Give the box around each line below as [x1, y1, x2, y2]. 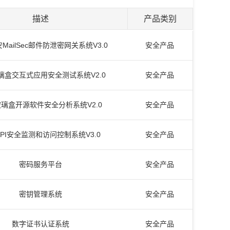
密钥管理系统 [19, 190, 62, 198]
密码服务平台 [19, 160, 62, 168]
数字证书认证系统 [12, 220, 69, 228]
